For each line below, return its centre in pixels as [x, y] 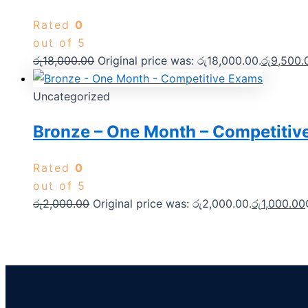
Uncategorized [71, 96]
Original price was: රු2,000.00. [172, 204]
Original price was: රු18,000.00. [179, 60]
